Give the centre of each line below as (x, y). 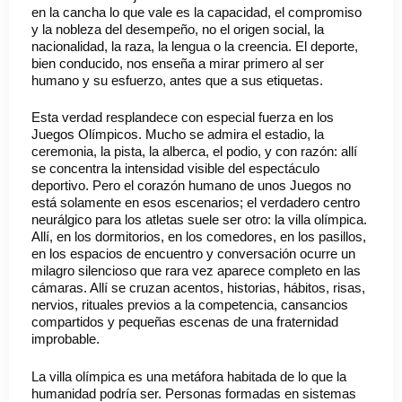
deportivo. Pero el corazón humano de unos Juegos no (191, 186)
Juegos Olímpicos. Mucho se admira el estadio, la (178, 135)
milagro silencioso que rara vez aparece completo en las (196, 271)
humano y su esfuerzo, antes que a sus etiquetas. (177, 80)
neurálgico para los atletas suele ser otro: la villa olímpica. (199, 220)
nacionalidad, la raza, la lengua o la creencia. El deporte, (195, 46)
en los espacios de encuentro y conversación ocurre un (193, 254)
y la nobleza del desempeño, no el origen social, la (178, 29)
